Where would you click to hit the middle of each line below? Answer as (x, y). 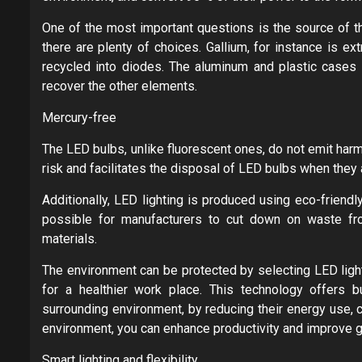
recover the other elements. (120, 86)
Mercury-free (79, 117)
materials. (69, 238)
